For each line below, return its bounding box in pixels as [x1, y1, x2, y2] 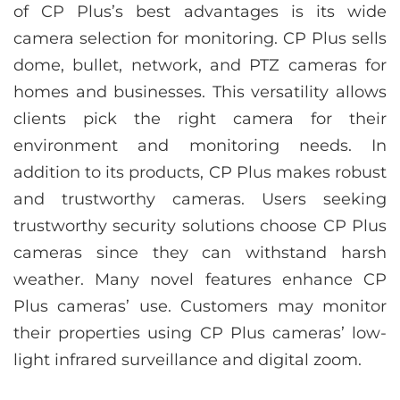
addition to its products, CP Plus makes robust [13, 162, 387, 182]
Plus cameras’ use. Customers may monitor [13, 296, 387, 316]
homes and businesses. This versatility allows [13, 81, 387, 102]
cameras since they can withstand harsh [13, 242, 387, 262]
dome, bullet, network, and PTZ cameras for [13, 54, 387, 75]
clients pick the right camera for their [13, 108, 387, 129]
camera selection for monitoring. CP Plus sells [13, 28, 387, 48]
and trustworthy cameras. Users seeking [13, 188, 387, 209]
